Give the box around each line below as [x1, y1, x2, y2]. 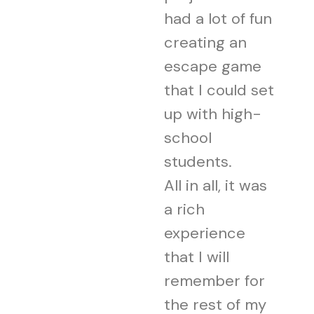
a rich [164, 198, 205, 219]
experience [164, 222, 245, 243]
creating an [164, 32, 247, 53]
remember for [164, 270, 265, 291]
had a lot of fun [164, 8, 272, 29]
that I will [164, 246, 229, 267]
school [164, 127, 212, 148]
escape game [164, 55, 261, 76]
